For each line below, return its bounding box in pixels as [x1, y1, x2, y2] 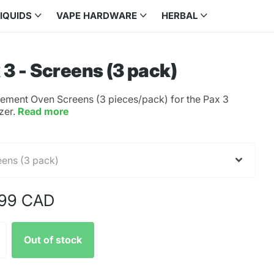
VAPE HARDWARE [56, 9, 137, 21]
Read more [18, 105, 69, 117]
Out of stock [24, 234, 83, 246]
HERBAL [161, 9, 198, 21]
